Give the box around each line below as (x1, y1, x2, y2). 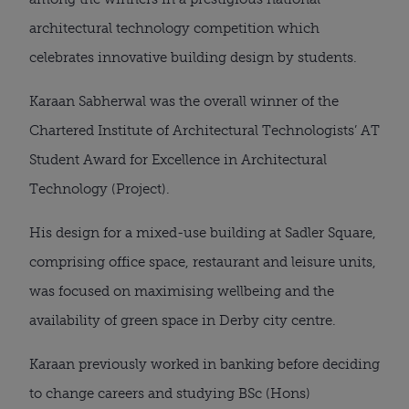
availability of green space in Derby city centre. (29, 311, 336, 329)
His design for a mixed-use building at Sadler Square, (29, 224, 376, 241)
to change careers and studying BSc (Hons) (29, 384, 310, 402)
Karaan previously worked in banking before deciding (29, 355, 380, 372)
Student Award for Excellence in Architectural (29, 151, 327, 168)
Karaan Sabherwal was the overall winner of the (29, 92, 339, 110)
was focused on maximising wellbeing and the (29, 282, 334, 299)
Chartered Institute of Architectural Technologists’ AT (29, 121, 380, 139)
